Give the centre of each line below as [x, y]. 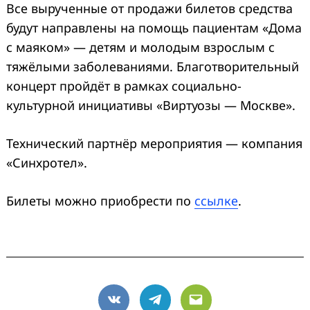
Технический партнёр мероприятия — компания [154, 143]
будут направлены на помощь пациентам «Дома [154, 27]
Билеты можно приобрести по [100, 200]
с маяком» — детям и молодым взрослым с [140, 47]
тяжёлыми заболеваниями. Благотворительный [153, 66]
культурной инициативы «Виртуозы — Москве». [151, 105]
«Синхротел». [47, 162]
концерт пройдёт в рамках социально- [124, 85]
